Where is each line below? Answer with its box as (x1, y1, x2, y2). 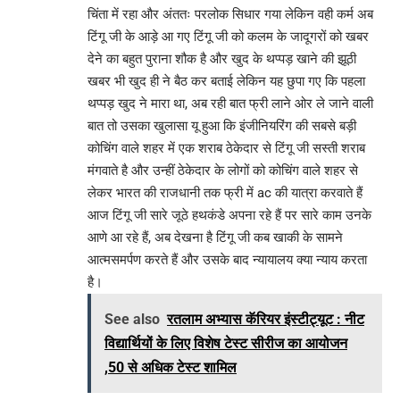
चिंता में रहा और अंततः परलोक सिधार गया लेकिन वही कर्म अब (87, 5, 373, 22)
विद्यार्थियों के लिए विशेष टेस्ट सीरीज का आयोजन (104, 334, 347, 352)
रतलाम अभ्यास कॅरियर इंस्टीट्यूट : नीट (167, 310, 364, 328)
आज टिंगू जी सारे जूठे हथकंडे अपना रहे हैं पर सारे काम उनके (87, 206, 371, 223)
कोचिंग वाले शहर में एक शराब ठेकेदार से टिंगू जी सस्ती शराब (87, 139, 365, 156)
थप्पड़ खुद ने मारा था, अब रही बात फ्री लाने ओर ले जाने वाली (87, 95, 373, 112)
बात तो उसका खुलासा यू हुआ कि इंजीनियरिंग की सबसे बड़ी (87, 117, 356, 134)
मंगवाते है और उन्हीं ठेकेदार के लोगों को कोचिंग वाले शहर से (87, 162, 358, 179)
